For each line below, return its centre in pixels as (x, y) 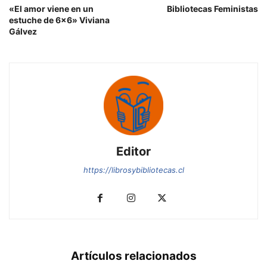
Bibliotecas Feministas (212, 9)
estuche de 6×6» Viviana (59, 20)
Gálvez (23, 32)
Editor (133, 152)
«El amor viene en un (51, 9)
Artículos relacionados (133, 256)
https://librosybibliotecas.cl (133, 170)
